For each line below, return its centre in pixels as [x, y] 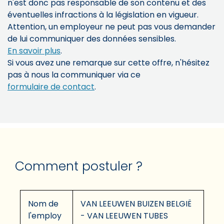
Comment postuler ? [79, 166]
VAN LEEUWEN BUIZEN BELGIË [136, 203]
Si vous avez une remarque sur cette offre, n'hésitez [108, 62]
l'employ [45, 215]
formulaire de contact [51, 86]
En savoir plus [34, 50]
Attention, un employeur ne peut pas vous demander [111, 26]
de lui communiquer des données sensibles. [92, 38]
